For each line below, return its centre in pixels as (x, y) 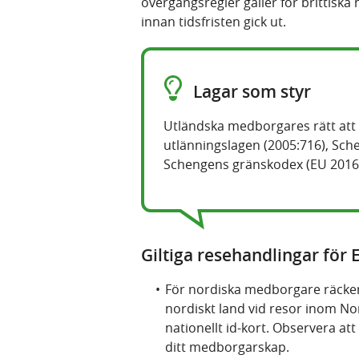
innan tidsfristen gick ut (212, 22)
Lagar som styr (250, 92)
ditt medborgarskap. (227, 347)
